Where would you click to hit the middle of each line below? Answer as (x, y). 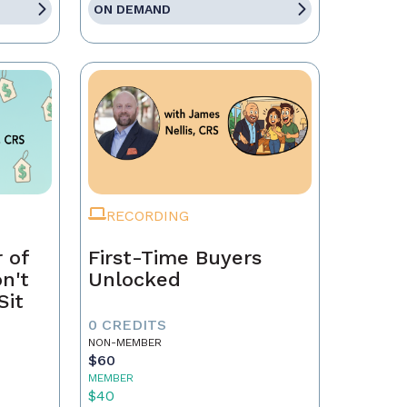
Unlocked (134, 279)
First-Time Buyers (175, 258)
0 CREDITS (127, 325)
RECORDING (147, 216)
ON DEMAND (132, 9)
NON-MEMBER (124, 342)
